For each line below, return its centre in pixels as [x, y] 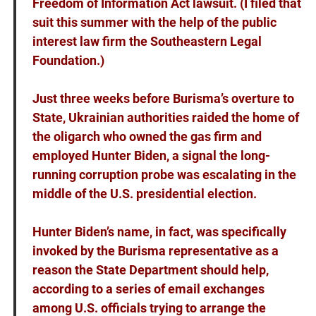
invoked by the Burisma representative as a [155, 251]
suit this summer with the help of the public [154, 23]
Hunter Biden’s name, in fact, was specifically [159, 232]
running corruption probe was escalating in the [164, 175]
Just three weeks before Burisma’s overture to [163, 99]
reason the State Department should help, [150, 270]
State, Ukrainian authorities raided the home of [165, 118]
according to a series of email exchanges [148, 289]
